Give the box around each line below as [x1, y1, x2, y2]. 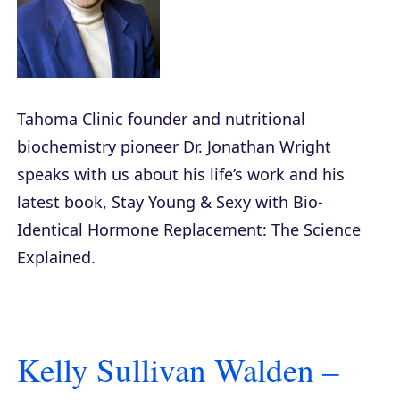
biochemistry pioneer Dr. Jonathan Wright [17, 135, 331, 157]
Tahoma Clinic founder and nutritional [17, 107, 305, 129]
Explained [17, 246, 91, 268]
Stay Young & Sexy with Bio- [112, 190, 323, 212]
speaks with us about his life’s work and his [17, 162, 345, 185]
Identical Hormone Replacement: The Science [17, 218, 361, 240]
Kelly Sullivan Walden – [17, 346, 339, 391]
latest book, [17, 190, 112, 212]
